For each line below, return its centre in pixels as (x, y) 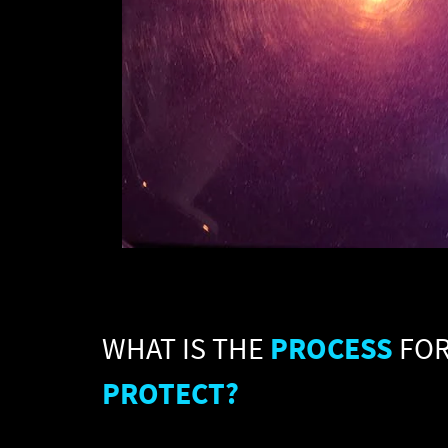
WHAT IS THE (186, 347)
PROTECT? (170, 392)
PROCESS (331, 347)
